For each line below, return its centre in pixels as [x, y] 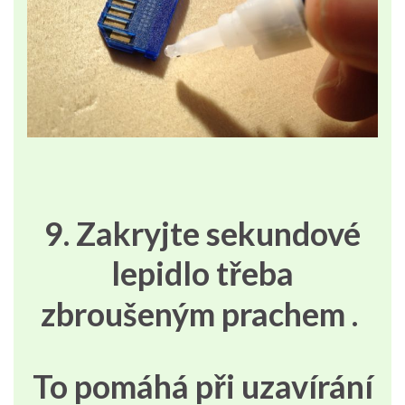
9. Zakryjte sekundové [202, 234]
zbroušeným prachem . [202, 314]
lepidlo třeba [202, 273]
